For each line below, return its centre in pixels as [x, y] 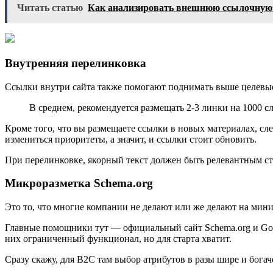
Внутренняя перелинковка [76, 63]
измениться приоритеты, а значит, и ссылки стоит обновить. [131, 139]
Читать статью [50, 8]
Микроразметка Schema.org [79, 183]
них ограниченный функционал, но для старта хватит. [118, 239]
